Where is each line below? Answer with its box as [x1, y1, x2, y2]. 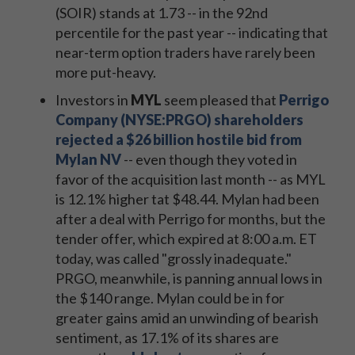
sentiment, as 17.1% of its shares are [55, 329, 279, 346]
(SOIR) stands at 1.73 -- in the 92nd [55, 4, 268, 21]
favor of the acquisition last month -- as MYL [55, 170, 326, 188]
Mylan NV [55, 151, 121, 168]
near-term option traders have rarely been [55, 44, 315, 61]
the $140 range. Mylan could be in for [55, 289, 284, 307]
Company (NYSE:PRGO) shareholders [55, 111, 303, 128]
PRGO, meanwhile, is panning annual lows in [55, 269, 323, 287]
